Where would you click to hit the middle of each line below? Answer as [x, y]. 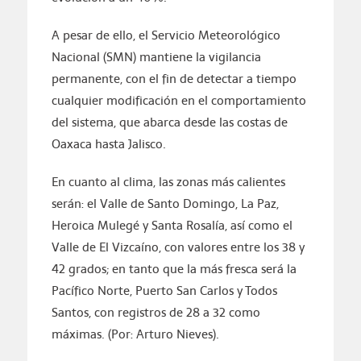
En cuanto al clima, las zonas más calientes [168, 182]
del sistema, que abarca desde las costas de [169, 122]
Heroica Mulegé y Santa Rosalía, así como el [172, 226]
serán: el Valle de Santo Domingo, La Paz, [165, 204]
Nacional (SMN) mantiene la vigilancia [156, 57]
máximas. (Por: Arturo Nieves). [135, 334]
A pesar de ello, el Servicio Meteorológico [166, 35]
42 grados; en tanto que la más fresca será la [174, 269]
